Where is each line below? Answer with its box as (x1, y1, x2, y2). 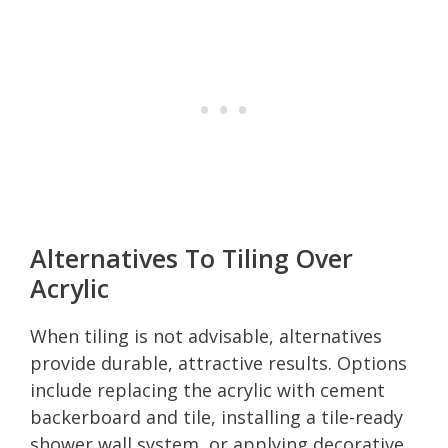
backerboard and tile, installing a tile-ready (30, 404, 403, 429)
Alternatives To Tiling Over (30, 240, 353, 275)
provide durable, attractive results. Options (30, 350, 407, 375)
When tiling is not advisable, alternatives (30, 323, 382, 348)
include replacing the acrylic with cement (30, 377, 385, 402)
